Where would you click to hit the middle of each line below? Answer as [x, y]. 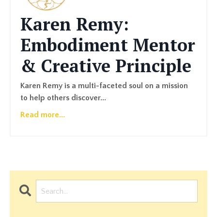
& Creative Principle [106, 66]
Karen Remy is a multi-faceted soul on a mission [104, 86]
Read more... [43, 115]
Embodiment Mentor [108, 45]
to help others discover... [63, 98]
